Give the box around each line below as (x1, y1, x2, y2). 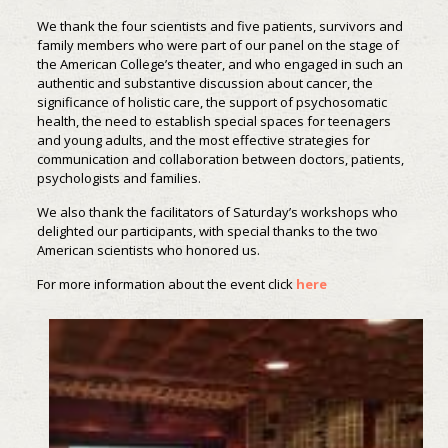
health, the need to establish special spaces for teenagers (36, 111, 391, 130)
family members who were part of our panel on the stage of (36, 35, 399, 54)
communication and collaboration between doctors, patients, (36, 149, 404, 168)
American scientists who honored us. (36, 240, 260, 259)
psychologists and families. (36, 168, 201, 187)
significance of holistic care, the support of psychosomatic (36, 92, 387, 111)
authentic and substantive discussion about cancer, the (36, 73, 373, 92)
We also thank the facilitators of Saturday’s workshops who (36, 202, 398, 221)
